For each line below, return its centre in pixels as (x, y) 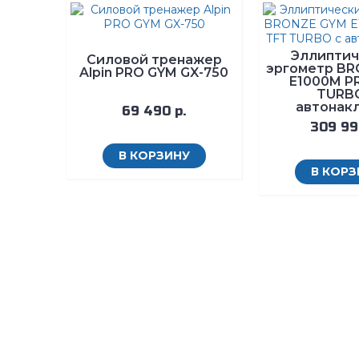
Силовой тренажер (154, 60)
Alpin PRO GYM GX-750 (154, 73)
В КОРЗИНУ (154, 155)
